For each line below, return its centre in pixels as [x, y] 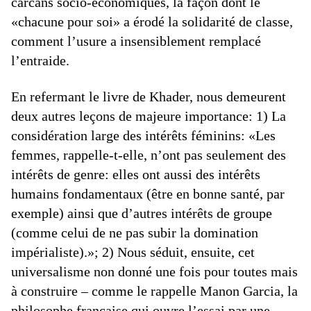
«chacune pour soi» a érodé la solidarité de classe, [152, 22]
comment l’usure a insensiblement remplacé [136, 41]
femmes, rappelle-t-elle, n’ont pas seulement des [149, 155]
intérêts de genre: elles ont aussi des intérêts [136, 174]
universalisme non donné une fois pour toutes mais [154, 271]
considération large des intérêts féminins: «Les [143, 135]
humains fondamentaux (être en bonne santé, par [148, 194]
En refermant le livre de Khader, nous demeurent [149, 96]
